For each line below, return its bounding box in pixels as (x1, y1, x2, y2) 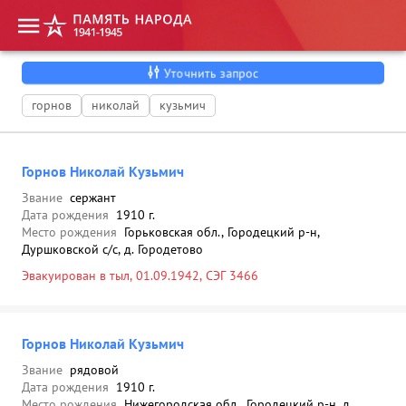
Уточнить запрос (164, 64, 258, 82)
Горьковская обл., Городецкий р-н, (124, 224, 320, 240)
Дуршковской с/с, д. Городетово (22, 241, 203, 257)
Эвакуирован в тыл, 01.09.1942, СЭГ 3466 (22, 267, 258, 284)
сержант (70, 189, 116, 206)
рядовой (70, 362, 119, 378)
